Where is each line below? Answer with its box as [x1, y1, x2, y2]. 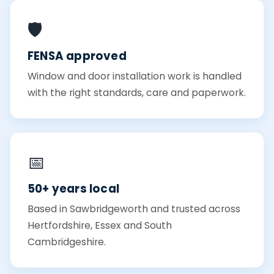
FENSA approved [28, 48, 127, 64]
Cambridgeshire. [28, 235, 106, 248]
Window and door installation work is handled [28, 69, 242, 83]
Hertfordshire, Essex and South [28, 218, 172, 232]
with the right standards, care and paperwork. [28, 86, 246, 99]
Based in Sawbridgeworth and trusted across [28, 202, 240, 215]
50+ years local [28, 180, 119, 196]
